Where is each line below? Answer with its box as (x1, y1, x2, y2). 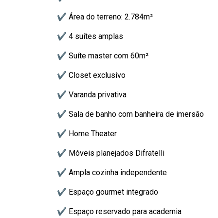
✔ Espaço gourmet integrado (57, 187, 158, 197)
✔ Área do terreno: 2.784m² (57, 12, 153, 21)
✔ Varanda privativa (57, 90, 127, 99)
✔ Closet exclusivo (57, 71, 126, 80)
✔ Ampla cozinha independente (57, 168, 167, 177)
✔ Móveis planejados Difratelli (57, 148, 164, 158)
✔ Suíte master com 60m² (57, 51, 148, 60)
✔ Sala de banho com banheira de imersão (57, 109, 204, 119)
